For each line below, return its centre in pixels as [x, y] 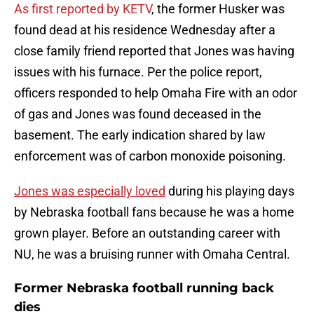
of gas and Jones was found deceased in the [138, 114]
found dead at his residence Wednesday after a [145, 30]
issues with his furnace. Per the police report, [138, 72]
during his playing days [230, 191]
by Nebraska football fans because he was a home [154, 212]
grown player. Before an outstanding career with [147, 233]
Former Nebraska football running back [144, 288]
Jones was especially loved [90, 191]
